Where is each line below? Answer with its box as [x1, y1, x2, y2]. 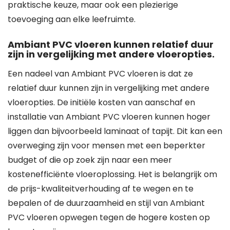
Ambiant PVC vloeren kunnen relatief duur [8, 38, 214, 51]
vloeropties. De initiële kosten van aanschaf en [8, 97, 195, 108]
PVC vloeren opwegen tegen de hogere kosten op [8, 212, 210, 223]
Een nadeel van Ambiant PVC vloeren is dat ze [8, 68, 193, 80]
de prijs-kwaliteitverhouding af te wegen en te [8, 183, 194, 195]
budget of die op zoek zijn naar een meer [8, 154, 172, 166]
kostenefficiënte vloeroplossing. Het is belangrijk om [8, 168, 217, 180]
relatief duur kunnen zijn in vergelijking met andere [8, 82, 209, 94]
